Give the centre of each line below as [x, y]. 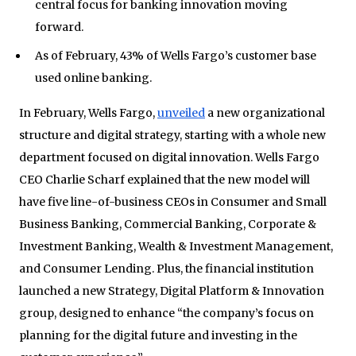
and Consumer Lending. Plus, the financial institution [166, 268]
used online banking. [94, 77]
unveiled [181, 112]
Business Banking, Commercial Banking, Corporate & [168, 224]
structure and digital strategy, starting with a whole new [172, 135]
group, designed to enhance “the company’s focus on [166, 313]
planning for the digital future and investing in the [158, 335]
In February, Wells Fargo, [88, 112]
